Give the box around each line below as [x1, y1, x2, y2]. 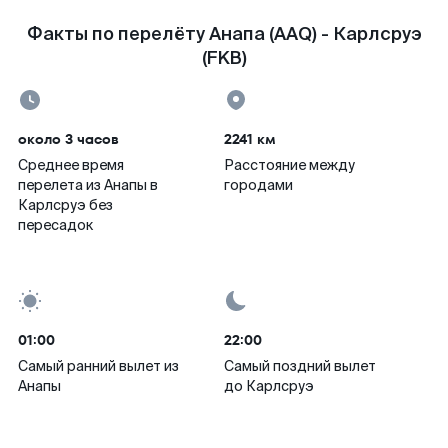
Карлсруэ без [18, 196, 113, 214]
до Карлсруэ [224, 377, 314, 395]
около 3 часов [18, 129, 119, 149]
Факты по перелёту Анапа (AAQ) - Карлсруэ [26, 22, 422, 46]
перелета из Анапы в [18, 176, 158, 194]
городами [224, 176, 293, 194]
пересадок [18, 216, 93, 234]
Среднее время [18, 156, 124, 174]
